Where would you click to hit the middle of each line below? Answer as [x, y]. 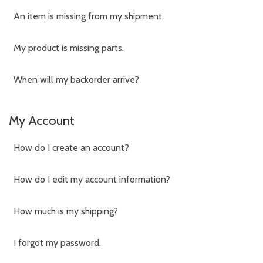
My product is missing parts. [69, 48]
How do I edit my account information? [92, 179]
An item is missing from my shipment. [89, 16]
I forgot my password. [57, 242]
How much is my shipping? [66, 211]
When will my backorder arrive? [76, 79]
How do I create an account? [71, 147]
